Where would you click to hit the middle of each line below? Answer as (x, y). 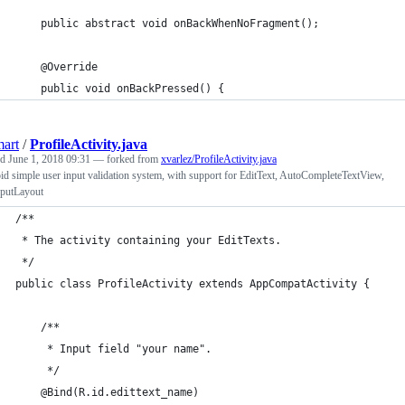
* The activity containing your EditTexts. (148, 240)
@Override (57, 66)
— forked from (127, 159)
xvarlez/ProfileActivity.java (219, 159)
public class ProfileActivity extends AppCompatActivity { (193, 283)
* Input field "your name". (113, 348)
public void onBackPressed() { (120, 88)
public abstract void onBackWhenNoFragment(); (167, 23)
